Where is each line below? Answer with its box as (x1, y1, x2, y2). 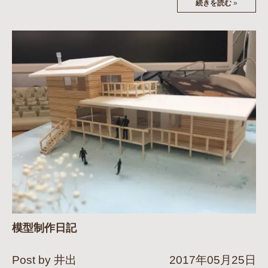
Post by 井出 (12, 254, 77, 267)
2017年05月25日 (169, 254, 256, 267)
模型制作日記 (12, 222, 77, 234)
